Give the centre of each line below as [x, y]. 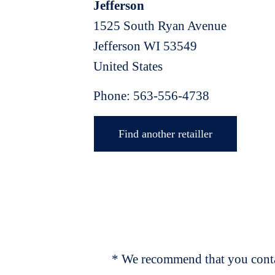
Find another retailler [165, 134]
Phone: [113, 96]
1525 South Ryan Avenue [160, 26]
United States [128, 66]
